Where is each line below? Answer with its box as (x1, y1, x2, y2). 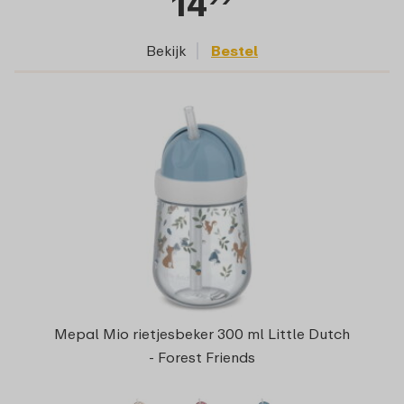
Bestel (211, 41, 258, 60)
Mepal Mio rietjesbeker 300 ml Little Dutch (53, 324, 350, 343)
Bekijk (146, 41, 186, 60)
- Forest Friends (148, 347, 255, 366)
